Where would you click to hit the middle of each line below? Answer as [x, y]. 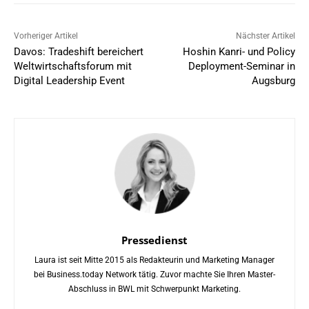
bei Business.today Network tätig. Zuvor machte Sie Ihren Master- [154, 275]
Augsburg [273, 81]
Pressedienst [154, 240]
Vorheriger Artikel [46, 36]
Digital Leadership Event [69, 81]
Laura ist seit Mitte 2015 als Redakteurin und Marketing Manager [154, 260]
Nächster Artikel [265, 36]
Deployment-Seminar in [241, 67]
